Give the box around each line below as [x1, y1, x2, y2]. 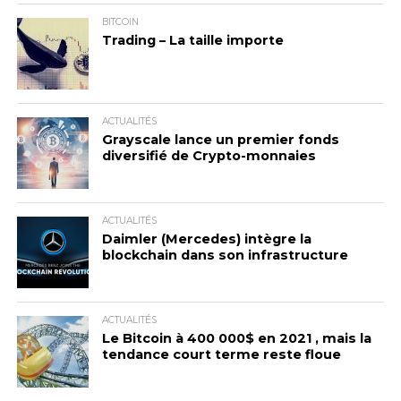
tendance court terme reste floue [101, 346, 341, 363]
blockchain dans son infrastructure [101, 247, 348, 263]
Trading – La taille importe [101, 32, 284, 48]
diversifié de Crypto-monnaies [101, 148, 316, 164]
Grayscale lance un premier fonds [101, 132, 339, 148]
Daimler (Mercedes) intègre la [101, 231, 311, 247]
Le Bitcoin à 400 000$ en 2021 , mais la [101, 330, 371, 346]
